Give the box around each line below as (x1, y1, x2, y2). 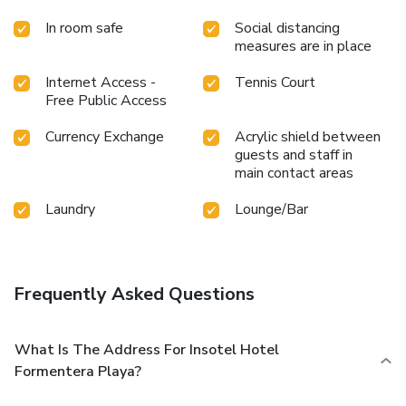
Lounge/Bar (235, 198, 308, 219)
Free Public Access (45, 90, 167, 111)
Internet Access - (45, 72, 156, 92)
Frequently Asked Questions (14, 281, 255, 306)
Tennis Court (235, 72, 315, 92)
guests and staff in (235, 144, 353, 165)
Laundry (45, 198, 95, 219)
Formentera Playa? (14, 361, 141, 382)
